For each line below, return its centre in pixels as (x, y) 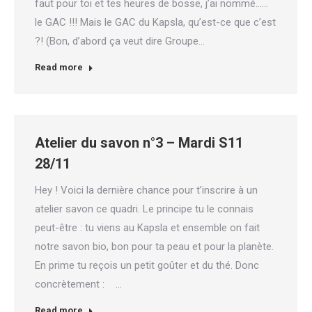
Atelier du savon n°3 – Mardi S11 (139, 143)
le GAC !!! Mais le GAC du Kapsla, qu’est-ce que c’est (155, 22)
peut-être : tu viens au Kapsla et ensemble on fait (147, 228)
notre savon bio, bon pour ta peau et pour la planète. (154, 247)
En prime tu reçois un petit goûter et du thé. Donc (147, 265)
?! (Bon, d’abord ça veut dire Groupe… (120, 41)
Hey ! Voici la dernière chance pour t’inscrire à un (146, 190)
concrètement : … (78, 284)
